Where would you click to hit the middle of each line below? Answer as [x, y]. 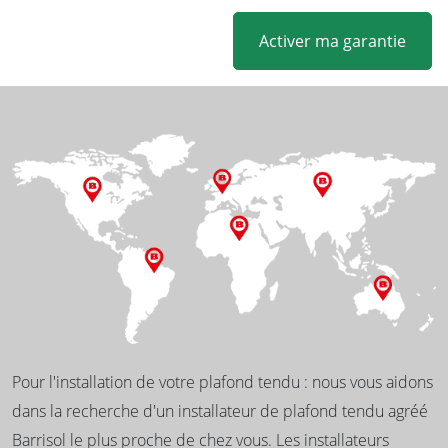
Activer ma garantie [332, 41]
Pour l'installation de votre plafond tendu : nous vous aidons [222, 381]
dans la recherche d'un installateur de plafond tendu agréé [220, 410]
